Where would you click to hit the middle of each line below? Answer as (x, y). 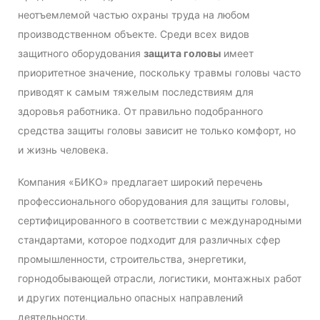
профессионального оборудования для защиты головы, (154, 201)
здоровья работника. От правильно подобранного (140, 111)
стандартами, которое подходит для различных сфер (149, 240)
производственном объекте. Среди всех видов (134, 34)
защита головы (182, 54)
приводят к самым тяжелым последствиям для (136, 92)
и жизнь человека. (63, 150)
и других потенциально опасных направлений (130, 298)
